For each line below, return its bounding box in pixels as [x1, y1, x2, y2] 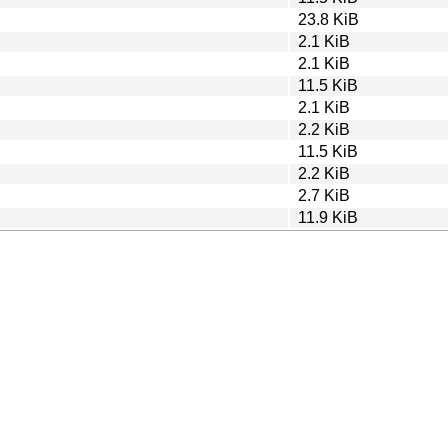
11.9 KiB [298, 208, 358, 226]
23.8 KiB [298, 10, 359, 28]
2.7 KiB [298, 186, 350, 204]
